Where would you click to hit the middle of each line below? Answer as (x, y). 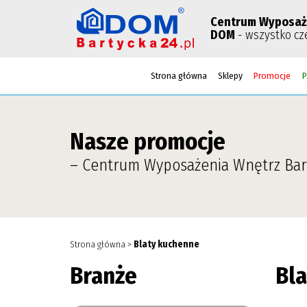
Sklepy (230, 75)
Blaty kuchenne (167, 245)
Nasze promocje (148, 141)
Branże (103, 276)
